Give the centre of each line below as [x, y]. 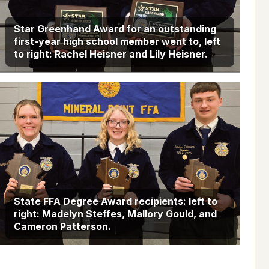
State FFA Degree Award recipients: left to [115, 201]
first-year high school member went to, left [117, 41]
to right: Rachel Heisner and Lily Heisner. [110, 54]
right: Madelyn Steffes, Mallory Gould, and [115, 214]
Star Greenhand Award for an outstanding [115, 29]
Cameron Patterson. [62, 227]
